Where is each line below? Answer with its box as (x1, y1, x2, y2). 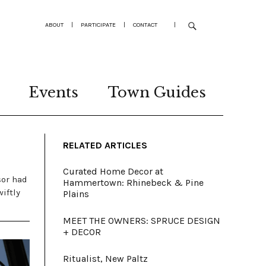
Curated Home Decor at (63, 166, 163, 177)
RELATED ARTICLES (63, 140, 147, 151)
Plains (63, 188, 89, 199)
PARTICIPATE (81, 21, 116, 28)
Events (28, 84, 78, 101)
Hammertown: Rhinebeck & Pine (63, 177, 204, 188)
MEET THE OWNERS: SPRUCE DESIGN (63, 215, 220, 226)
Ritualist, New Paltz (63, 253, 148, 264)
